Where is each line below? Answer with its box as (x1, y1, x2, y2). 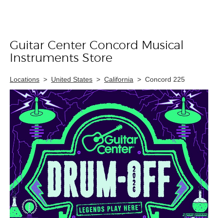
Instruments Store (10, 53, 112, 64)
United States (51, 75, 92, 83)
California (104, 75, 133, 83)
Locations (10, 75, 39, 83)
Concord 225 (145, 75, 185, 83)
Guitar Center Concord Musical (10, 40, 184, 52)
